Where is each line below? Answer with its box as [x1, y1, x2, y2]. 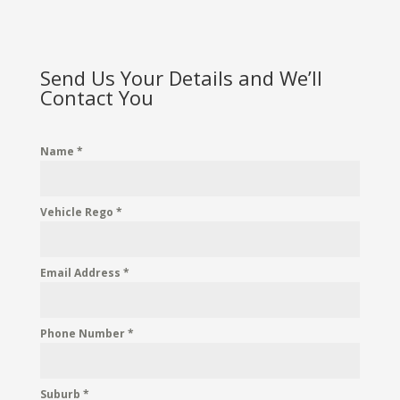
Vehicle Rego [39, 204, 116, 221]
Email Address [39, 265, 123, 281]
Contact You [39, 84, 154, 112]
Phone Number [39, 326, 128, 342]
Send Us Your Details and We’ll [39, 64, 322, 92]
